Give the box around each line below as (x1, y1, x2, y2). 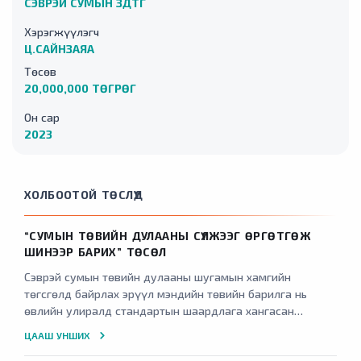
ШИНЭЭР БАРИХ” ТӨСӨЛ (24, 245, 167, 259)
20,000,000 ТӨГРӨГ (24, 81, 136, 95)
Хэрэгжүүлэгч (24, 25, 99, 39)
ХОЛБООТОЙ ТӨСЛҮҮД (24, 188, 143, 201)
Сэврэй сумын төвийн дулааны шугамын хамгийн (24, 270, 291, 284)
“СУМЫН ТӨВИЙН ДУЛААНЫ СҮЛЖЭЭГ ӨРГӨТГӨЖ (24, 229, 312, 243)
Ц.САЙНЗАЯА (24, 42, 94, 56)
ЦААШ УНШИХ (24, 330, 90, 341)
